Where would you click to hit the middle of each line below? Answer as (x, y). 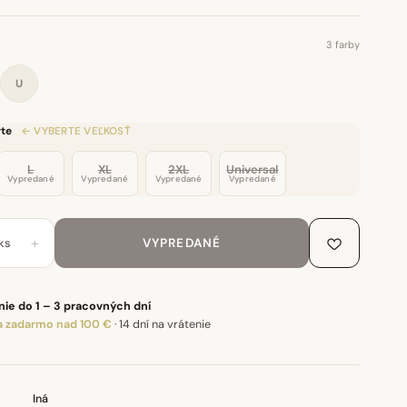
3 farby (343, 45)
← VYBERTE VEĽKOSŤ (76, 131)
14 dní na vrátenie (165, 324)
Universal (253, 169)
